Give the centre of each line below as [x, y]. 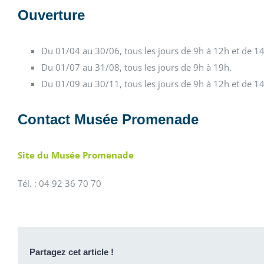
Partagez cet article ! [72, 252]
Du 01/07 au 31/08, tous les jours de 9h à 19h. [136, 67]
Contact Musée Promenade [108, 120]
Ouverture [51, 15]
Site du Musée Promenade [76, 155]
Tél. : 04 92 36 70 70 [60, 184]
